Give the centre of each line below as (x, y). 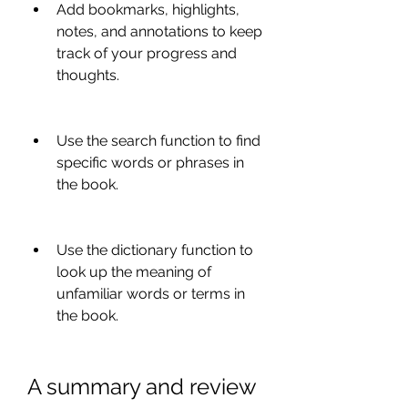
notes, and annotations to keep (159, 31)
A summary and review (142, 387)
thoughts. (88, 75)
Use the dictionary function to (155, 250)
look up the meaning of (134, 272)
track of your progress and (147, 53)
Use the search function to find (158, 141)
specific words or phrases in (150, 163)
